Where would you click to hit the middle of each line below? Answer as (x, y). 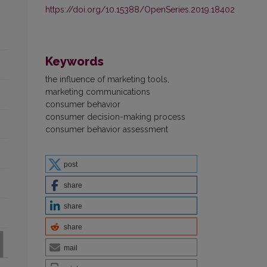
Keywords (74, 61)
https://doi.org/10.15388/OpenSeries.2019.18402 (140, 9)
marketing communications (98, 91)
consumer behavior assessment (107, 129)
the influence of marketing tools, (107, 79)
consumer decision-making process (115, 117)
